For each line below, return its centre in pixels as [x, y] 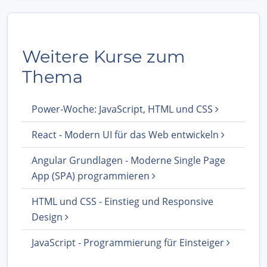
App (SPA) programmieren [92, 176]
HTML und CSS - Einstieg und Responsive [122, 201]
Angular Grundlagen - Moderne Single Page [128, 160]
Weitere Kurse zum [104, 56]
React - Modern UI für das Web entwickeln [126, 134]
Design [48, 217]
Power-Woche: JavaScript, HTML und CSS [123, 109]
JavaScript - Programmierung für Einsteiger [129, 242]
